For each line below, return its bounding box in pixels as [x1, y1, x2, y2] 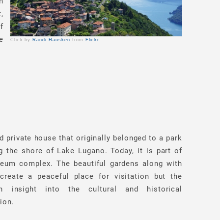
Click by [10, 37, 33, 43]
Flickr [83, 37, 100, 43]
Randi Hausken [32, 37, 70, 43]
